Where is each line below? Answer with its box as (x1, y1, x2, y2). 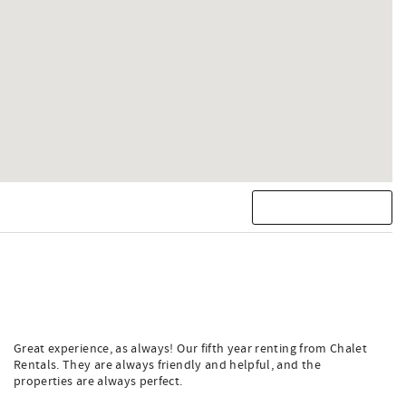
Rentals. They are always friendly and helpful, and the (14, 357, 321, 374)
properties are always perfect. (14, 373, 183, 391)
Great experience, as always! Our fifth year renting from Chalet (14, 341, 368, 358)
